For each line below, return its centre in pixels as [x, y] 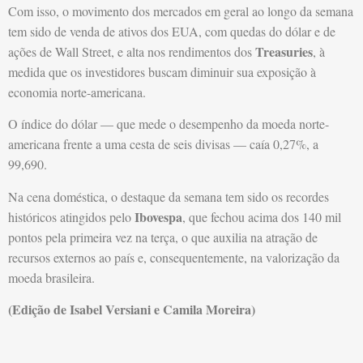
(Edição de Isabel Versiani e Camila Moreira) [132, 310]
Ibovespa [158, 216]
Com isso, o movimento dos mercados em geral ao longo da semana [181, 11]
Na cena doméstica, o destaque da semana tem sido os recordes [169, 196]
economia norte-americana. [77, 92]
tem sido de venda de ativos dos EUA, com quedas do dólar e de [172, 31]
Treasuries [284, 51]
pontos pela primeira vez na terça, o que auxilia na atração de [163, 237]
